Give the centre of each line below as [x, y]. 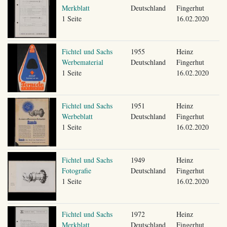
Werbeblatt [77, 116]
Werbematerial [82, 62]
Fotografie [76, 170]
